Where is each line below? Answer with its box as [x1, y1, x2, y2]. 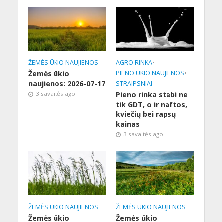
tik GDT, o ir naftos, [116, 100, 187, 110]
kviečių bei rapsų [116, 110, 176, 119]
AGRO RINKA [116, 58, 152, 67]
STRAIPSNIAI [116, 79, 152, 88]
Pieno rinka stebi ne [116, 90, 188, 100]
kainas [116, 119, 140, 129]
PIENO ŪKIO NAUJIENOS [116, 69, 184, 78]
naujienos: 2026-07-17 [28, 79, 105, 89]
